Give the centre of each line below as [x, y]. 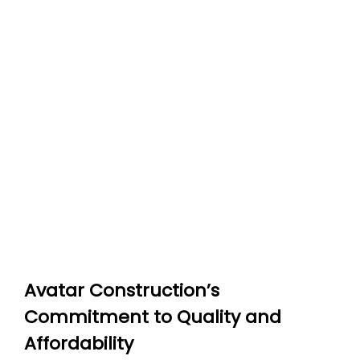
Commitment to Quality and [153, 317]
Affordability [79, 343]
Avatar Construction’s [122, 290]
